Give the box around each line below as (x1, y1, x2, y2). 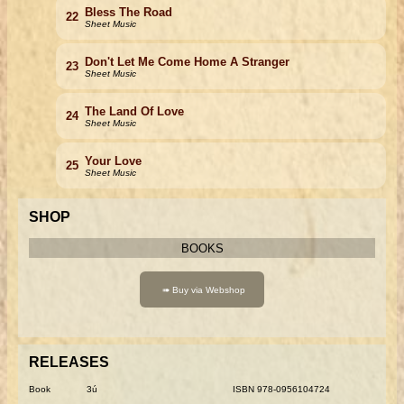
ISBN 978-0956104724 (233, 383, 331, 394)
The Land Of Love (84, 104, 184, 118)
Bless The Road (84, 5, 172, 19)
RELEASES (28, 354, 109, 371)
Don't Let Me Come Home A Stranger (84, 54, 289, 69)
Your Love (84, 153, 142, 168)
